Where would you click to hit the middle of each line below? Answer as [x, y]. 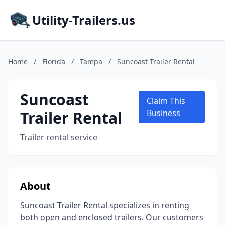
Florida [54, 62]
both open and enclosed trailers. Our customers [112, 217]
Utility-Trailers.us [84, 20]
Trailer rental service [59, 137]
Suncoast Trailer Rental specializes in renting [105, 205]
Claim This [166, 101]
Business [163, 113]
